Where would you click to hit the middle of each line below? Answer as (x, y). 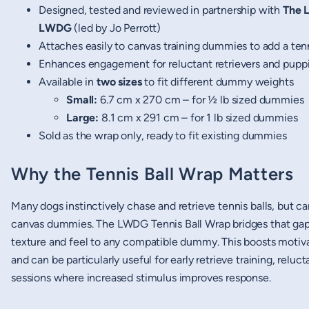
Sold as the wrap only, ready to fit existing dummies (163, 135)
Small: (82, 99)
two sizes (119, 81)
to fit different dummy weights (218, 81)
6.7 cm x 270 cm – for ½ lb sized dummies (201, 99)
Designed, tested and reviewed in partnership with (161, 10)
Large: (83, 117)
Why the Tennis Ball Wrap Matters (152, 174)
